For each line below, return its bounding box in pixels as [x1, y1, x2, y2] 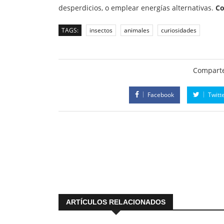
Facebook [147, 90, 174, 99]
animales [124, 26, 149, 35]
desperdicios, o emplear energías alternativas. [58, 3, 215, 13]
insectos [89, 26, 112, 35]
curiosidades [161, 26, 196, 35]
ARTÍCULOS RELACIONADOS [66, 198, 165, 206]
